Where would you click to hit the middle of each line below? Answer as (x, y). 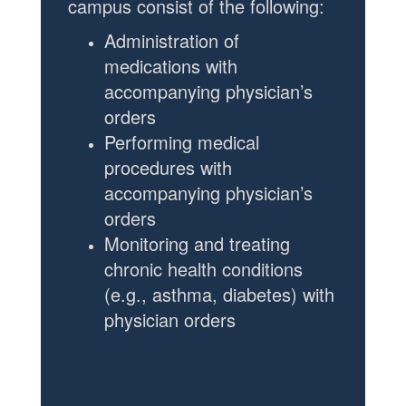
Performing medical (182, 142)
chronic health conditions (203, 269)
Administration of (172, 40)
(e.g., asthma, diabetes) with (219, 294)
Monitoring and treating (197, 243)
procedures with (168, 167)
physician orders (170, 319)
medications (152, 66)
